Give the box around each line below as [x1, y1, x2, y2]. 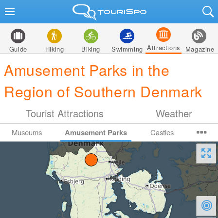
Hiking [45, 44, 64, 54]
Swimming [111, 44, 143, 54]
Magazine [185, 44, 215, 54]
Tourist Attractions [26, 106, 104, 120]
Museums [11, 127, 42, 137]
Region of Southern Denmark [4, 80, 202, 102]
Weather [155, 106, 192, 120]
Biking [81, 44, 100, 54]
